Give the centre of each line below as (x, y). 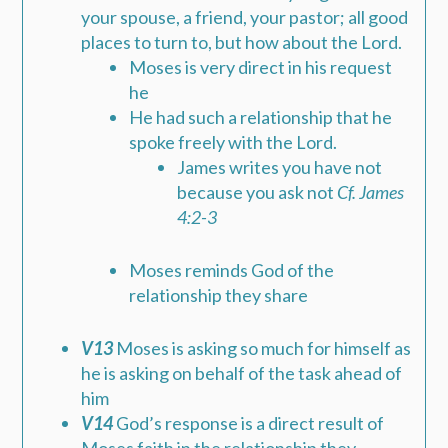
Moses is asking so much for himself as (262, 348)
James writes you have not (280, 167)
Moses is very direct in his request (261, 67)
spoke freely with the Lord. (233, 142)
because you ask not (257, 192)
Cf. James (371, 192)
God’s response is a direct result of (249, 423)
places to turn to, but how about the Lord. (242, 42)
